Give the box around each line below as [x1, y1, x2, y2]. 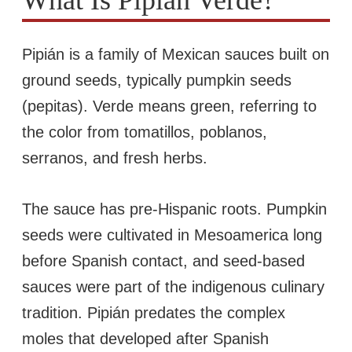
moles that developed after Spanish [22, 330, 269, 348]
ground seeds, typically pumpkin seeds [22, 71, 291, 90]
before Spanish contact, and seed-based [22, 252, 305, 270]
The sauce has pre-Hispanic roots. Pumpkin [22, 200, 327, 218]
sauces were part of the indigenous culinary [22, 278, 324, 296]
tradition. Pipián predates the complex [22, 304, 285, 322]
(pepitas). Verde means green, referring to [22, 97, 317, 115]
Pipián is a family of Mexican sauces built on [22, 46, 329, 64]
